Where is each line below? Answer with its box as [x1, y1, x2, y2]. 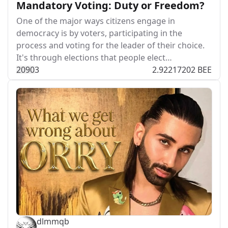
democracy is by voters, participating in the [16, 27, 182, 39]
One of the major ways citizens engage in [16, 15, 175, 26]
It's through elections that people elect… [16, 52, 172, 63]
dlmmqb [37, 215, 69, 227]
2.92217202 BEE [152, 64, 212, 75]
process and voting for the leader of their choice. [16, 40, 205, 51]
